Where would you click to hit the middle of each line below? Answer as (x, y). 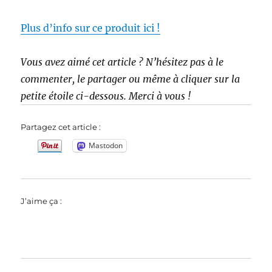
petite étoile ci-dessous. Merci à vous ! (106, 96)
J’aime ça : (42, 201)
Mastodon (106, 146)
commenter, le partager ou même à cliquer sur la (131, 79)
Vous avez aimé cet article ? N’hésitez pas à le (122, 62)
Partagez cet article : (61, 127)
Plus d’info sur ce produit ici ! (91, 28)
